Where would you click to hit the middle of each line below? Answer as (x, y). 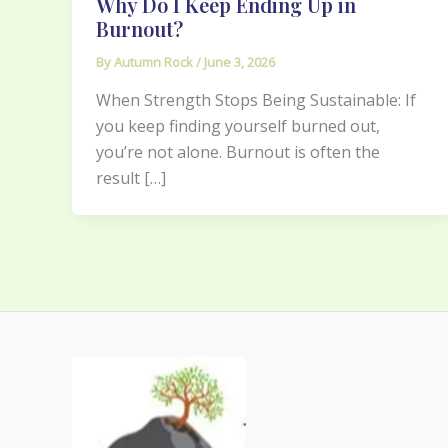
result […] (131, 177)
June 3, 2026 (239, 62)
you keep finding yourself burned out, (238, 125)
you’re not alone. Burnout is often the (238, 151)
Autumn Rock (155, 62)
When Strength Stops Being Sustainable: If (256, 99)
